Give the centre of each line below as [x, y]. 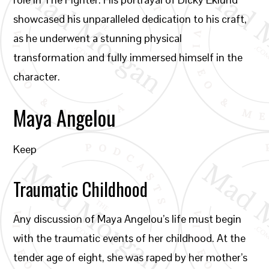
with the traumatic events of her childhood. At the [130, 238]
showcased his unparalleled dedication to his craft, [130, 19]
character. [37, 77]
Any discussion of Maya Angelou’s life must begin [128, 219]
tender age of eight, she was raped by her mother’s [131, 257]
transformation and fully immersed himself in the [128, 57]
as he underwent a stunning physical [98, 38]
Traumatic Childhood [81, 189]
